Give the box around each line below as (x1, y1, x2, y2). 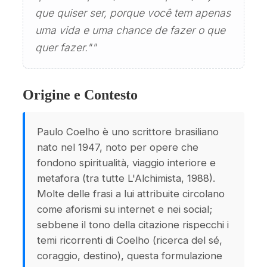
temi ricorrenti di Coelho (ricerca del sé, (37, 234, 222, 246)
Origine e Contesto (23, 87, 138, 103)
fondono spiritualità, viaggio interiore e (37, 157, 216, 169)
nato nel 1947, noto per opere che (37, 141, 198, 153)
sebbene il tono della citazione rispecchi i (37, 219, 229, 231)
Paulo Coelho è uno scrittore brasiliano (37, 126, 219, 138)
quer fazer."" (35, 41, 97, 54)
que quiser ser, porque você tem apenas (35, 7, 231, 19)
